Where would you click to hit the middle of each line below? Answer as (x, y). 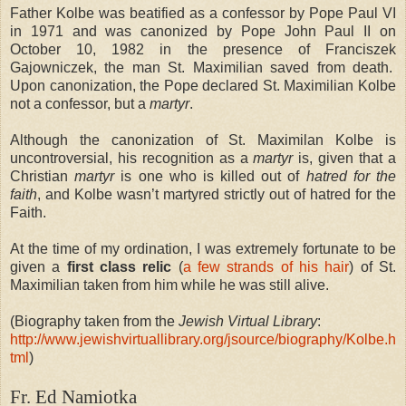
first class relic (119, 266)
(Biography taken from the (94, 321)
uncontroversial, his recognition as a (132, 158)
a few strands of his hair (266, 266)
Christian (43, 176)
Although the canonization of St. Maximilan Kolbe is (203, 140)
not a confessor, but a (80, 103)
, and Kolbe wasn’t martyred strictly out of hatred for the (217, 194)
